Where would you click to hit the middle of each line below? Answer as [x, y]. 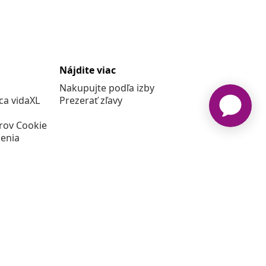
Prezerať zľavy [91, 101]
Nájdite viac [88, 70]
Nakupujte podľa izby [107, 88]
